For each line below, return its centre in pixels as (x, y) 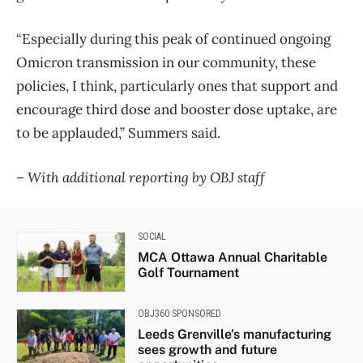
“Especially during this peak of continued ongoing (173, 38)
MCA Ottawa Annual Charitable (232, 257)
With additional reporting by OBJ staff (146, 177)
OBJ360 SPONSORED (179, 313)
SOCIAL (152, 236)
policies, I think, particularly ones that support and (177, 85)
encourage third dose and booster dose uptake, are (177, 109)
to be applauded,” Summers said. (118, 132)
